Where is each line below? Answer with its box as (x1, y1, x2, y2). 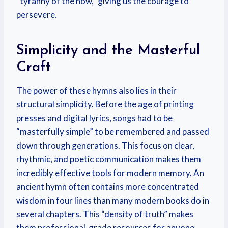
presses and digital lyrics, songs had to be (16, 112, 173, 123)
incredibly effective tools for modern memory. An (16, 167, 204, 178)
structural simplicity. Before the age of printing (16, 99, 194, 109)
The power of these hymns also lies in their (16, 85, 177, 96)
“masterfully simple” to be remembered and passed (16, 126, 209, 137)
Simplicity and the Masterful (16, 44, 200, 58)
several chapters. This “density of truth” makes (16, 209, 193, 219)
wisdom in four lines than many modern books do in (16, 195, 209, 206)
